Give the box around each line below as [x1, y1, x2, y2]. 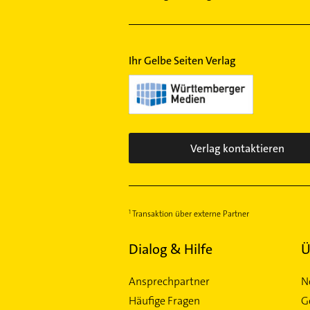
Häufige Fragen [128, 293, 200, 308]
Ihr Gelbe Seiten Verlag [128, 53, 236, 68]
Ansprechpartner [128, 274, 210, 289]
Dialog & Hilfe [128, 240, 212, 258]
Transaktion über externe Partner [131, 208, 249, 219]
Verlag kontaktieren [190, 140, 284, 156]
